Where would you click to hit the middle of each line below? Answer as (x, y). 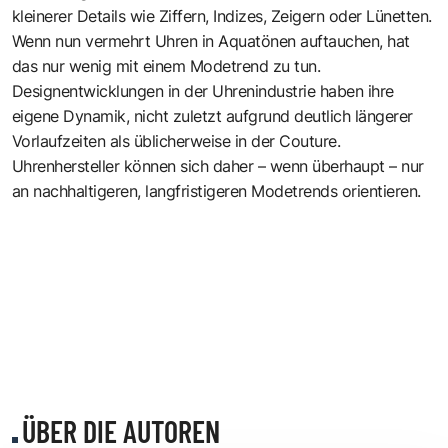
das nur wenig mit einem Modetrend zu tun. (166, 65)
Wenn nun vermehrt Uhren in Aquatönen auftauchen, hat (211, 40)
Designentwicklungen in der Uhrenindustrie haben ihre (203, 90)
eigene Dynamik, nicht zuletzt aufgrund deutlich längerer (212, 115)
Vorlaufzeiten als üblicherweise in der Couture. (176, 140)
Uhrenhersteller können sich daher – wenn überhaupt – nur (218, 165)
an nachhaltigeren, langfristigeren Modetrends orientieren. (216, 190)
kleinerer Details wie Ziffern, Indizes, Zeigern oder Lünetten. (222, 15)
